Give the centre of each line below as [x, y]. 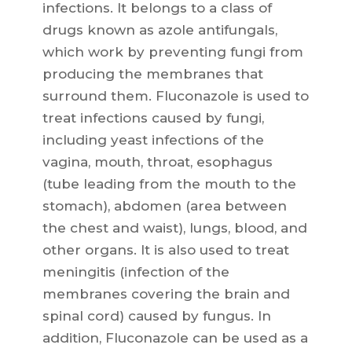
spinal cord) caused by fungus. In [156, 316]
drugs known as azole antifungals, [159, 30]
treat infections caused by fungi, [153, 118]
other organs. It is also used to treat [165, 250]
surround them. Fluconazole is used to [175, 96]
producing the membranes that [152, 74]
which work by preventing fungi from [172, 52]
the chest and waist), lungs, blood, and [174, 228]
